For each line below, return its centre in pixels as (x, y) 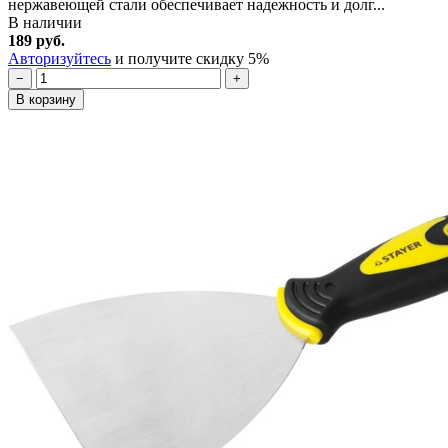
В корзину (46, 99)
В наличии (45, 22)
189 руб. (36, 40)
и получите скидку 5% (190, 58)
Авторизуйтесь (59, 58)
